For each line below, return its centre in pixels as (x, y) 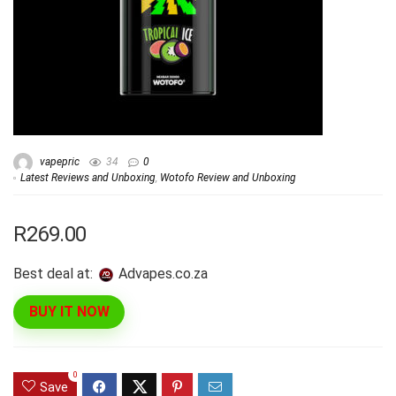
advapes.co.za (168, 273)
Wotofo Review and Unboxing (228, 178)
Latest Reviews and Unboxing (88, 178)
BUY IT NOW (69, 312)
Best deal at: (53, 273)
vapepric (58, 162)
